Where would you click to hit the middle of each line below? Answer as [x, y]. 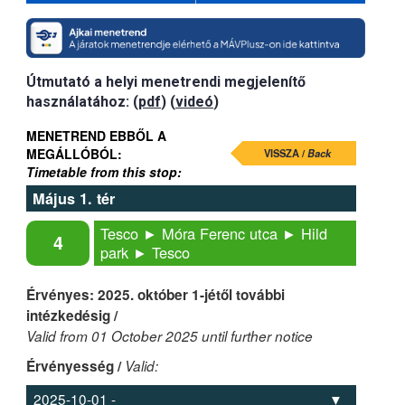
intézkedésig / [72, 315]
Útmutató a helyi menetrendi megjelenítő [166, 81]
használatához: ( [82, 101]
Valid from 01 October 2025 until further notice [170, 335]
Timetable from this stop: [104, 171]
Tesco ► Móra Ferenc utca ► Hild [214, 233]
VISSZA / [286, 152]
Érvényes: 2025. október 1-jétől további [155, 294]
